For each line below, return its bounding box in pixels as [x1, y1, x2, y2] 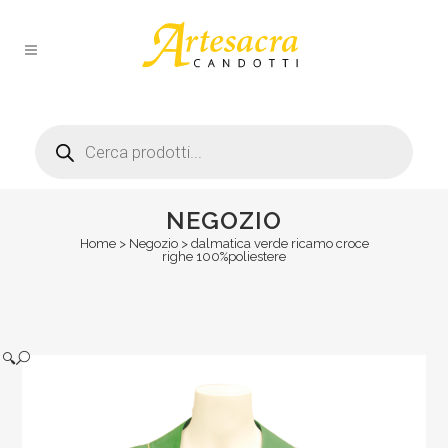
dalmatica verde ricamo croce [190, 236, 369, 251]
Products [34, 123, 92, 139]
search [34, 137, 77, 153]
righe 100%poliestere [162, 249, 286, 264]
